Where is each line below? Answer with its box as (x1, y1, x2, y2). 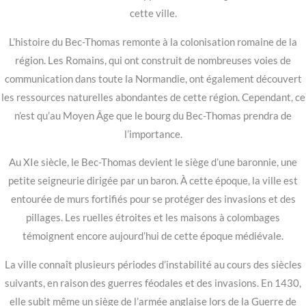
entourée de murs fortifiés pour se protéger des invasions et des (10, 193, 296, 206)
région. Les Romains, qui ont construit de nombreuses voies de (15, 54, 291, 66)
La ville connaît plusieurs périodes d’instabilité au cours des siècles (4, 259, 302, 271)
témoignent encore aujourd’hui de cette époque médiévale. (23, 230, 283, 242)
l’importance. (124, 128, 182, 140)
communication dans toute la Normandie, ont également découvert (4, 72, 302, 85)
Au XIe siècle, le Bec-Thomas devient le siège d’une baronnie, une (9, 156, 297, 169)
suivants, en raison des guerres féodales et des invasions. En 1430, (5, 277, 301, 290)
